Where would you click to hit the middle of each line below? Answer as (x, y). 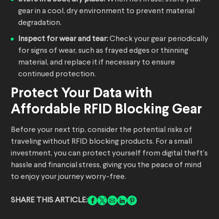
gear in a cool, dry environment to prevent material (106, 11)
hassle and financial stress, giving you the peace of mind (106, 165)
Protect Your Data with (81, 94)
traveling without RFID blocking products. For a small (101, 142)
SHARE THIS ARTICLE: (49, 201)
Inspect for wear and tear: (63, 39)
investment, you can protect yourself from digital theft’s (109, 154)
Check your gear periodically (158, 39)
